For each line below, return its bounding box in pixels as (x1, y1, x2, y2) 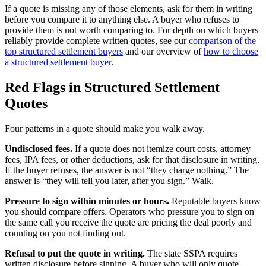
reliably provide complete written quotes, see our (5, 35, 189, 46)
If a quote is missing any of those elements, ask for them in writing (5, 3, 252, 14)
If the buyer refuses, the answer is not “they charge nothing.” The (5, 164, 249, 175)
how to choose (204, 46, 258, 56)
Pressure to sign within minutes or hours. (5, 195, 169, 206)
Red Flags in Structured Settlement (5, 79, 220, 95)
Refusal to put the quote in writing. (5, 248, 145, 258)
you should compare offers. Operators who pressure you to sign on (5, 206, 254, 217)
